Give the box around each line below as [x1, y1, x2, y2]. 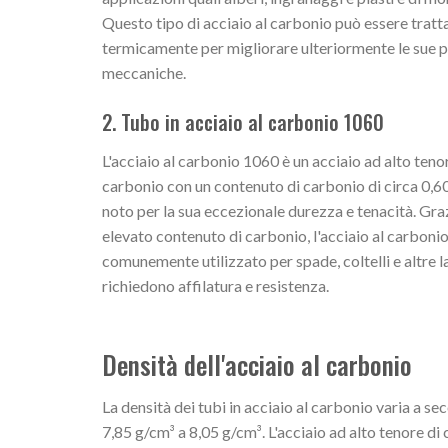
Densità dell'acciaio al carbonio [102, 345, 412, 384]
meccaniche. [102, 62, 186, 82]
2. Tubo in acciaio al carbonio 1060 [102, 106, 384, 137]
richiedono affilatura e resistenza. [102, 275, 329, 295]
